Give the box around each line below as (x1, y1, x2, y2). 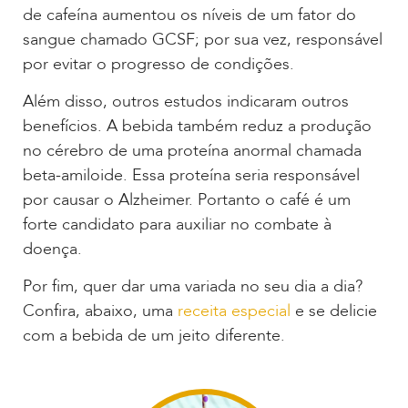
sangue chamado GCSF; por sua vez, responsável (23, 27, 382, 51)
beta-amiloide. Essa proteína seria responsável (23, 163, 360, 187)
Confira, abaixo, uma (23, 300, 178, 323)
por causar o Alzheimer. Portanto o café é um (23, 188, 351, 211)
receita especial (178, 300, 291, 323)
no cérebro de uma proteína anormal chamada (23, 138, 362, 162)
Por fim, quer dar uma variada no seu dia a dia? (23, 275, 362, 299)
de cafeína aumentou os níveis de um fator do (23, 3, 356, 26)
